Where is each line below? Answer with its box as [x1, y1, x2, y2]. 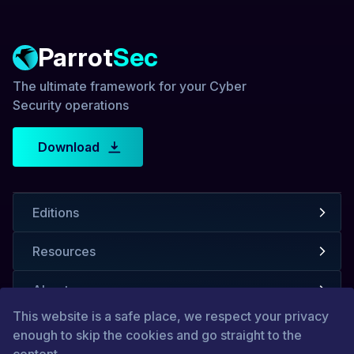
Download [37, 138, 100, 155]
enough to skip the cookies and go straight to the [13, 327, 302, 343]
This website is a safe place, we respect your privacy [13, 308, 329, 324]
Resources [32, 243, 96, 259]
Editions [32, 204, 79, 220]
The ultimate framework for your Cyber [13, 77, 247, 94]
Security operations [13, 96, 129, 113]
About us [32, 281, 85, 298]
